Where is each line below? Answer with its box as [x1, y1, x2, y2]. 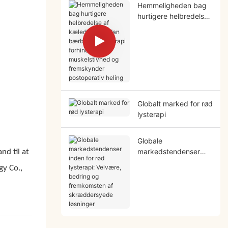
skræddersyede [137, 189, 190, 198]
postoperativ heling [137, 75, 202, 84]
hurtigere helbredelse [137, 11, 208, 20]
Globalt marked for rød [137, 99, 213, 108]
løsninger [137, 200, 167, 209]
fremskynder [137, 65, 180, 74]
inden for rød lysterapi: [137, 157, 213, 166]
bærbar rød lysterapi [137, 33, 206, 42]
